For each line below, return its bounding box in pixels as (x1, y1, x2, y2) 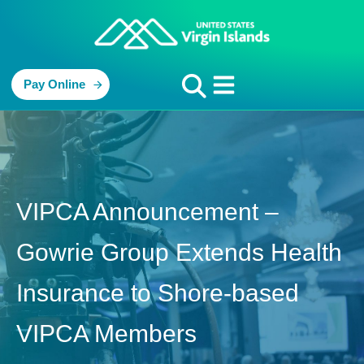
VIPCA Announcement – (16, 198, 279, 226)
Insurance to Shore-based (16, 279, 299, 307)
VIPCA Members (16, 320, 197, 348)
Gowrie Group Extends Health (16, 239, 342, 266)
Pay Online (24, 77, 85, 92)
